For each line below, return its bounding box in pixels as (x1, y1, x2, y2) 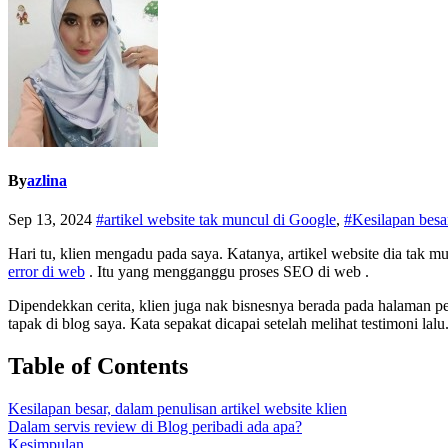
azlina (27, 172, 67, 190)
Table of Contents (8, 353, 188, 380)
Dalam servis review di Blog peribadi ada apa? (8, 418, 302, 436)
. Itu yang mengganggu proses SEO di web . (85, 263, 369, 281)
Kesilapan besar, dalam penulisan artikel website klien (8, 400, 347, 418)
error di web (8, 263, 85, 281)
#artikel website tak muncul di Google (96, 211, 336, 229)
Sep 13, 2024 (8, 211, 96, 229)
